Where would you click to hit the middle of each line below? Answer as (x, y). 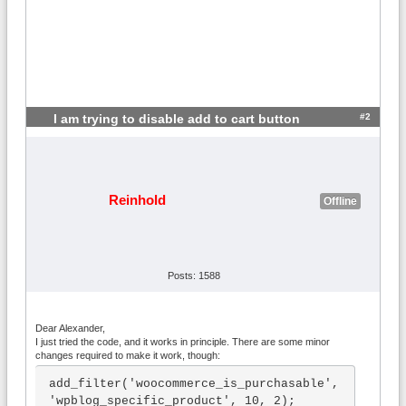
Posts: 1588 (194, 275)
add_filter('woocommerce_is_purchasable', (194, 383)
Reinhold (137, 199)
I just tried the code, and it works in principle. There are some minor (183, 341)
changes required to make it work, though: (128, 355)
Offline (340, 201)
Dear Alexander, (70, 328)
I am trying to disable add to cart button (177, 119)
